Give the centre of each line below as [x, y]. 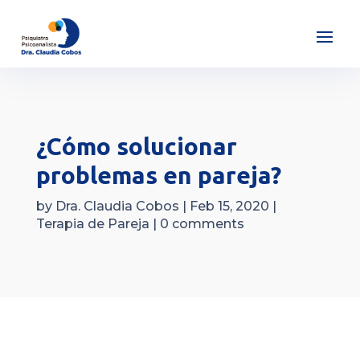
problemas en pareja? [158, 175]
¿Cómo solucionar [136, 146]
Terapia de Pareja [92, 223]
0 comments [202, 223]
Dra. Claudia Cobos [117, 206]
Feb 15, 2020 [229, 206]
